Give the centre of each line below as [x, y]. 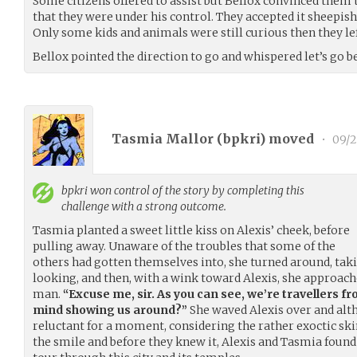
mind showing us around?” [110, 310]
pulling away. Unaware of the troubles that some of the [184, 246]
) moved [288, 139]
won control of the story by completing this [196, 190]
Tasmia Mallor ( [167, 139]
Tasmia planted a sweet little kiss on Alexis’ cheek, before [191, 230]
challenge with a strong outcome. [144, 206]
